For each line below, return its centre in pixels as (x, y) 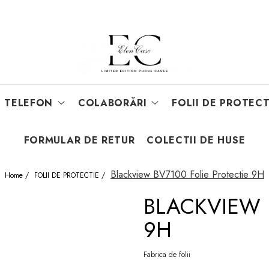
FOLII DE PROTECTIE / (71, 175)
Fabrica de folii (167, 254)
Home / (18, 175)
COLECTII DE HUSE (196, 140)
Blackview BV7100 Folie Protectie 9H (187, 174)
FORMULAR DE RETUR (79, 140)
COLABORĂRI (112, 103)
